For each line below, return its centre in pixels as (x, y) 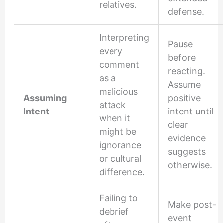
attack (112, 105)
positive (184, 98)
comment (119, 65)
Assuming (45, 98)
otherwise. (190, 165)
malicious (118, 92)
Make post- (192, 205)
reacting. (186, 71)
